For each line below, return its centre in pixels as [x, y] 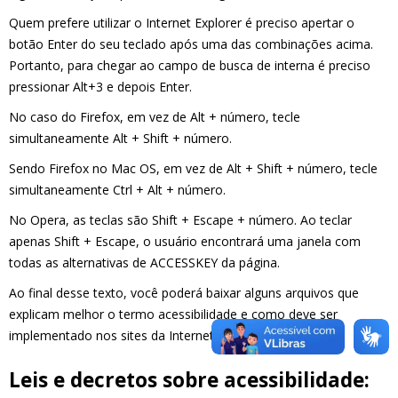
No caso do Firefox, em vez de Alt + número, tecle [155, 117]
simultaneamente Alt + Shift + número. [120, 139]
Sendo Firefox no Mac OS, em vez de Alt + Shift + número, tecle [193, 169]
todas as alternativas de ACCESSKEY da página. [144, 263]
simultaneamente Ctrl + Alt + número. [117, 190]
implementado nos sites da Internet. [113, 336]
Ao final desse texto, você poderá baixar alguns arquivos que [184, 293]
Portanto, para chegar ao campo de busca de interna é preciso [190, 66]
